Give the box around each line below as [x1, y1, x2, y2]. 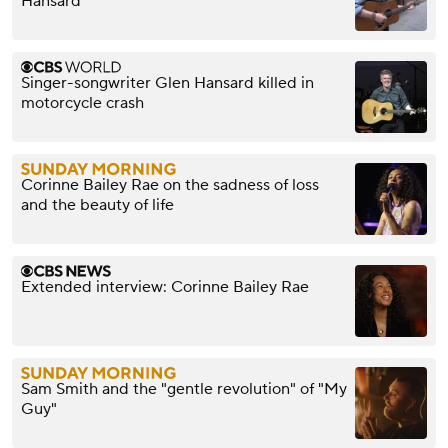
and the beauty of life [21, 194, 174, 215]
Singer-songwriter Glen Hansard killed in [21, 72, 314, 93]
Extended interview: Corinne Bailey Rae [21, 276, 309, 297]
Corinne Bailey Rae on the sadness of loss [21, 174, 319, 195]
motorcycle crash [21, 92, 144, 113]
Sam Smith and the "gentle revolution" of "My [21, 378, 347, 399]
